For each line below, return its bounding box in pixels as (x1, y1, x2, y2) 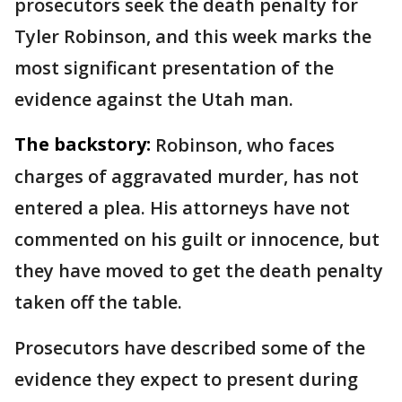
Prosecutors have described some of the (14, 336, 365, 361)
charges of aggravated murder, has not (14, 164, 359, 189)
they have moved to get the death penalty (14, 258, 383, 284)
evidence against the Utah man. (14, 87, 293, 112)
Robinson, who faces (155, 133, 335, 158)
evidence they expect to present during (14, 367, 358, 392)
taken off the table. (14, 290, 182, 315)
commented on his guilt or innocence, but (14, 227, 380, 252)
